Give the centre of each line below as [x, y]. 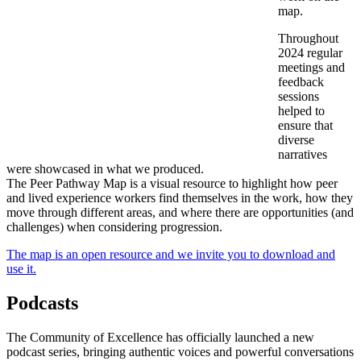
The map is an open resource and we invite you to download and [171, 254]
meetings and [311, 67]
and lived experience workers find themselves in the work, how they [180, 197]
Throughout [308, 38]
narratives [303, 154]
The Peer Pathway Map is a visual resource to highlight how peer [172, 183]
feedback [301, 81]
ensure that [305, 125]
